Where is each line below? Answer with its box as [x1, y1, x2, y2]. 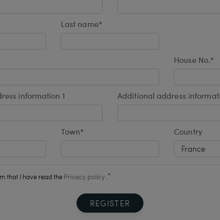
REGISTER [89, 197, 131, 208]
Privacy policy [63, 172, 105, 181]
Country [174, 129, 202, 137]
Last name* [60, 21, 102, 29]
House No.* [174, 57, 214, 65]
